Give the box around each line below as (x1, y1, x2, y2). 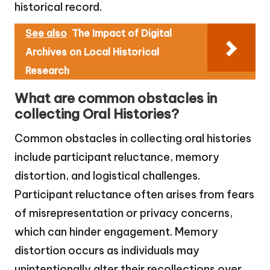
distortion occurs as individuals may (14, 243, 199, 258)
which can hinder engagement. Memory (14, 225, 218, 239)
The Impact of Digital (72, 27, 172, 40)
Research (25, 64, 69, 77)
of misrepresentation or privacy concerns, (14, 206, 233, 221)
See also (25, 27, 67, 40)
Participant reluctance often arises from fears (14, 187, 254, 202)
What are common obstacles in (14, 90, 217, 107)
